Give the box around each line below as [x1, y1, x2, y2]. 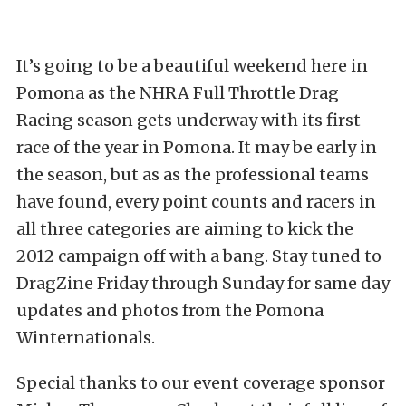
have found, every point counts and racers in [16, 191, 376, 212]
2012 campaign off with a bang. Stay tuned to [16, 246, 382, 266]
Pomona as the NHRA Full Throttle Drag [16, 82, 339, 103]
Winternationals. [16, 327, 155, 348]
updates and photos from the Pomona [16, 300, 324, 321]
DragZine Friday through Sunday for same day [16, 273, 390, 294]
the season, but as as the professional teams [16, 164, 369, 185]
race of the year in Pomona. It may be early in [16, 137, 377, 158]
